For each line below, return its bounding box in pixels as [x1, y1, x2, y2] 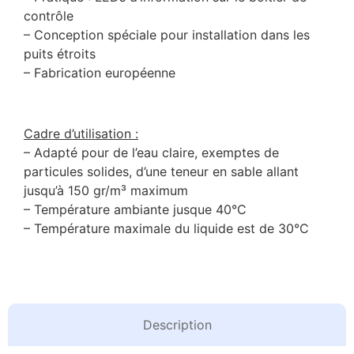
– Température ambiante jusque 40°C [24, 201, 247, 218]
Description [142, 316, 212, 333]
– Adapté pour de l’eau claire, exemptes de [24, 145, 279, 161]
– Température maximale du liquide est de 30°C [24, 220, 309, 237]
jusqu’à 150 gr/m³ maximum [24, 183, 188, 199]
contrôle [24, 8, 73, 24]
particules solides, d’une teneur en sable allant [24, 164, 299, 180]
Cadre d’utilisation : [24, 126, 138, 142]
